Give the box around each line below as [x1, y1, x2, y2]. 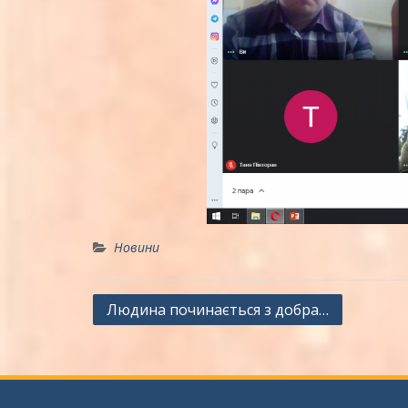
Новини [114, 239, 159, 257]
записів [92, 322, 153, 346]
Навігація [92, 295, 168, 319]
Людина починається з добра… [107, 300, 329, 321]
